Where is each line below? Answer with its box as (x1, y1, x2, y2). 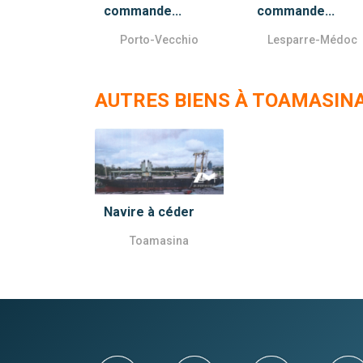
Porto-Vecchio (119, 33, 199, 47)
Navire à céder (104, 203, 195, 220)
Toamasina (129, 233, 189, 247)
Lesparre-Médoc (267, 33, 357, 47)
